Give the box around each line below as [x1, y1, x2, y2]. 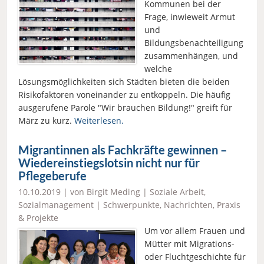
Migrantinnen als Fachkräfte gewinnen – [18, 143, 227, 157]
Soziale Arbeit [150, 186, 204, 198]
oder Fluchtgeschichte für [144, 251, 246, 263]
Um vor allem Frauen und [144, 225, 245, 237]
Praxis [217, 199, 240, 211]
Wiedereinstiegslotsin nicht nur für [18, 156, 200, 170]
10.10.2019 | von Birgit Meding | [18, 186, 150, 198]
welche [144, 63, 172, 75]
